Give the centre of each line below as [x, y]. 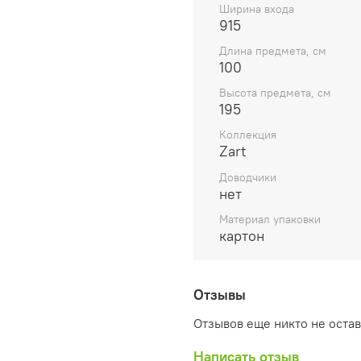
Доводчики [248, 177]
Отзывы [220, 295]
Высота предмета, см [275, 93]
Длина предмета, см [273, 51]
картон [242, 235]
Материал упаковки [270, 219]
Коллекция [248, 135]
